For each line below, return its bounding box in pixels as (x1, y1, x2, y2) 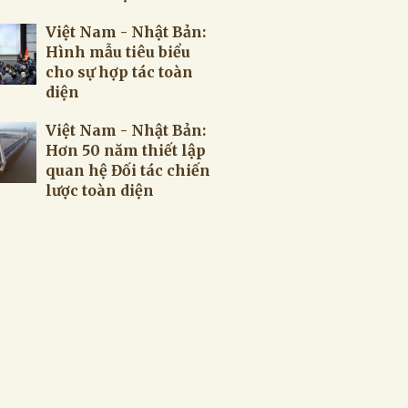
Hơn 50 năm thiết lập (46, 141, 206, 159)
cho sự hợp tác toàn (46, 63, 193, 81)
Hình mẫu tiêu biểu (46, 43, 190, 61)
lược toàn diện (46, 181, 154, 199)
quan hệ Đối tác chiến (46, 161, 210, 179)
